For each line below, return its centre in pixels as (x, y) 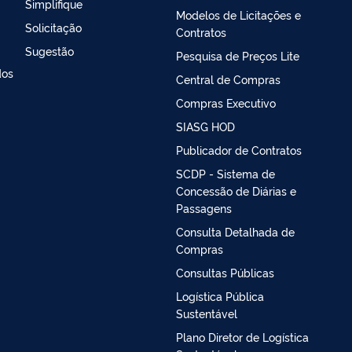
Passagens (204, 207)
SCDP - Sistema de (225, 173)
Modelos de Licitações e (238, 14)
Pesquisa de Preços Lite (238, 55)
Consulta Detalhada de (235, 231)
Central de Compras (228, 79)
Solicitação (53, 27)
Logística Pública (220, 295)
